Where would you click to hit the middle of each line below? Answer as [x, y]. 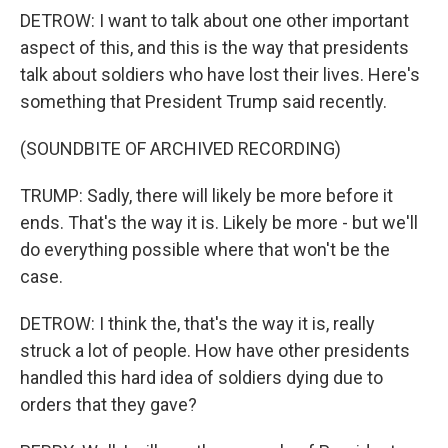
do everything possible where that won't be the [205, 249]
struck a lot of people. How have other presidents [215, 350]
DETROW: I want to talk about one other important [214, 20]
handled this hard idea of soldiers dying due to [201, 377]
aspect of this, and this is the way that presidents [214, 47]
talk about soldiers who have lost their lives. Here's [220, 74]
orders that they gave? [108, 404]
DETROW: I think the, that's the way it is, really [197, 323]
